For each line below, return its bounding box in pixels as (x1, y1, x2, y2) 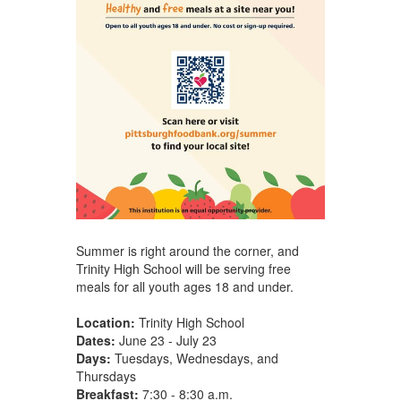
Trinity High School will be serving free (75, 259, 291, 277)
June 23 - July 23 (115, 330, 217, 349)
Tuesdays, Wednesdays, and (110, 348, 278, 367)
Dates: (75, 330, 115, 349)
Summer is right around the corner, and (75, 241, 299, 260)
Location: (75, 312, 135, 331)
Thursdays (75, 366, 136, 385)
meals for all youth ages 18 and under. (75, 277, 294, 295)
